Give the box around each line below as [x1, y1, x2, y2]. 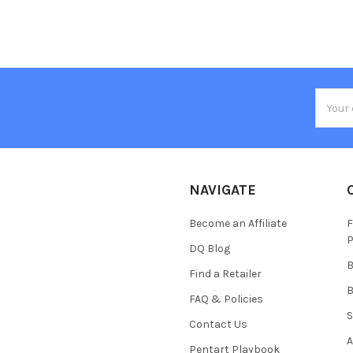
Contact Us [189, 318, 247, 332]
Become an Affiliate [189, 217, 287, 231]
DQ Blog [189, 242, 230, 256]
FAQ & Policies [189, 292, 263, 307]
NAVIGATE [189, 181, 256, 199]
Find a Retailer [189, 267, 262, 281]
